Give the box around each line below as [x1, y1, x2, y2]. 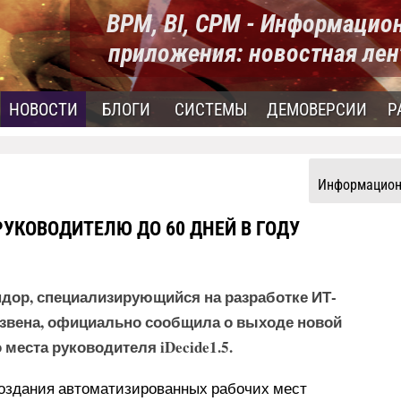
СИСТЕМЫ [175, 99, 247, 120]
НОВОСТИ [9, 99, 78, 120]
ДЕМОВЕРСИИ [267, 99, 367, 120]
